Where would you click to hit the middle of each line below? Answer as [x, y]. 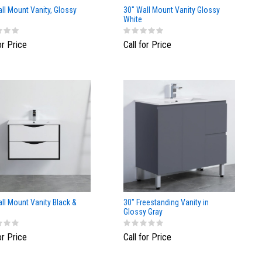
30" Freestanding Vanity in [166, 202]
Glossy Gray [143, 211]
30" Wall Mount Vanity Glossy [172, 10]
